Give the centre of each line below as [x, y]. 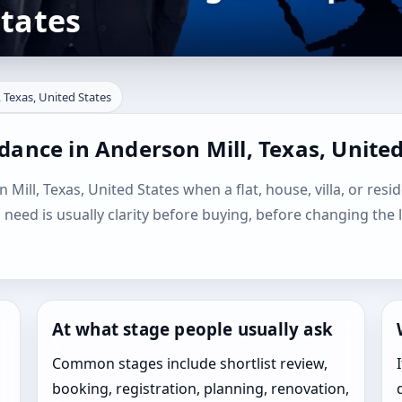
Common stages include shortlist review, [189, 363]
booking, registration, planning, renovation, [200, 389]
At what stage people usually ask [192, 329]
